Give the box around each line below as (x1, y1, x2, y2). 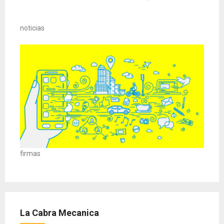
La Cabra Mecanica (20, 207, 99, 218)
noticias (20, 24, 44, 32)
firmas (20, 149, 40, 158)
